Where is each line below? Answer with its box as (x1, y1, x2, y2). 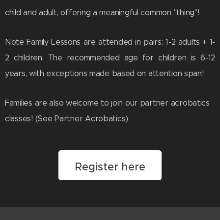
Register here (75, 160, 145, 174)
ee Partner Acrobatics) (43, 114, 129, 124)
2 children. (5, 53, 48, 63)
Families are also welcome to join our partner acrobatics (5, 98, 210, 108)
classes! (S (5, 114, 43, 124)
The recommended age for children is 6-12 (48, 53, 215, 63)
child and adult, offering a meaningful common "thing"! (5, 8, 202, 18)
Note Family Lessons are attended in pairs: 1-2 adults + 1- (5, 37, 215, 47)
